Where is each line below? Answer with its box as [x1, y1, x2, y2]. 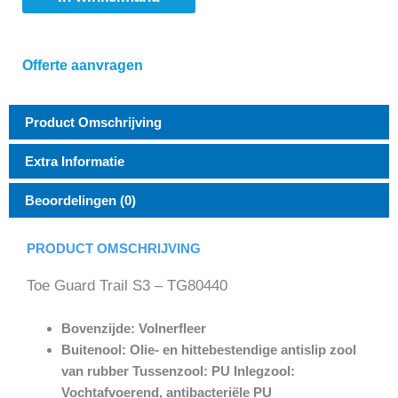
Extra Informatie [25, 153, 124, 169]
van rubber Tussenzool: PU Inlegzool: [61, 362, 295, 378]
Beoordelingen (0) [25, 192, 136, 208]
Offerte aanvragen [22, 57, 143, 73]
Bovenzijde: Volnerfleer [61, 320, 206, 336]
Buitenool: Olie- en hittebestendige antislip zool [61, 341, 356, 357]
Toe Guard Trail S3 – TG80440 [27, 276, 227, 294]
